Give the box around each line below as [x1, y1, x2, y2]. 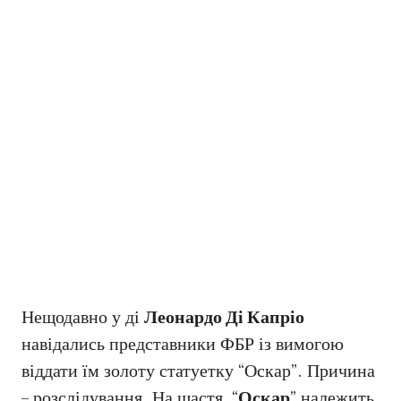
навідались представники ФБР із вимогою [21, 332, 344, 356]
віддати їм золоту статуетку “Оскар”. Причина [21, 359, 375, 383]
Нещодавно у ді [21, 305, 144, 329]
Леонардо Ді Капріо [144, 305, 304, 329]
